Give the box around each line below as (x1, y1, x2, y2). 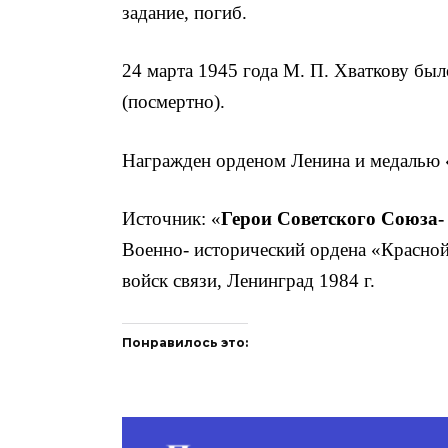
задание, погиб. (122, 2, 247, 24)
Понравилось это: (122, 335, 248, 351)
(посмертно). (122, 91, 225, 113)
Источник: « (122, 207, 221, 229)
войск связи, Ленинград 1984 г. (122, 269, 375, 291)
